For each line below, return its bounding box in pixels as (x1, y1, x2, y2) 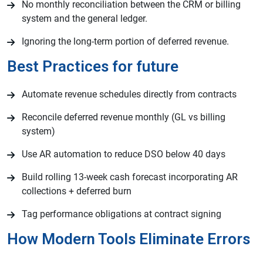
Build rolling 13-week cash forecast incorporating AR (22, 171, 238, 183)
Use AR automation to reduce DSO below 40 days (22, 149, 225, 160)
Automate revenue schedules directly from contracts (22, 89, 237, 100)
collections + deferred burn (22, 186, 131, 197)
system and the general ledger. (22, 13, 147, 25)
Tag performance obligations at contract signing (22, 208, 221, 220)
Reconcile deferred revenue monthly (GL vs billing (22, 112, 225, 123)
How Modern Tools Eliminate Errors (7, 230, 250, 248)
